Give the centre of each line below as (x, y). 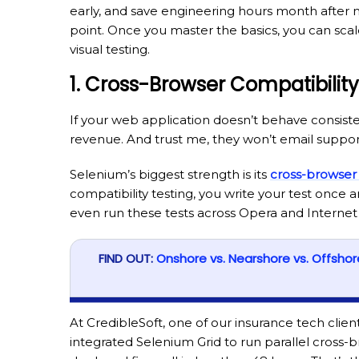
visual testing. (110, 50)
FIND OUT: (127, 258)
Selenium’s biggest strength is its (170, 175)
